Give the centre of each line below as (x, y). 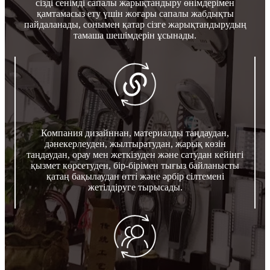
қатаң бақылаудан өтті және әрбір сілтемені (135, 176)
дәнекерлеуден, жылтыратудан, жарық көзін (135, 143)
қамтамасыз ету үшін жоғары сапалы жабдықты (135, 13)
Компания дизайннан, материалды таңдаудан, (135, 133)
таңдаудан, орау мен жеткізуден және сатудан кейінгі (135, 154)
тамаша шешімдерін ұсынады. (135, 35)
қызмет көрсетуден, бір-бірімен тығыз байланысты (135, 165)
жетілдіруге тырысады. (135, 187)
